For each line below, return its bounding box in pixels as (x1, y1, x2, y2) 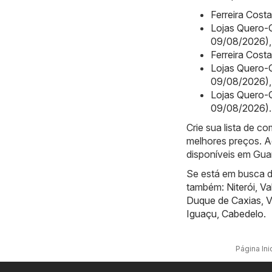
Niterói (226, 180, 255, 193)
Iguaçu (186, 207, 217, 220)
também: (186, 180, 226, 193)
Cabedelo (222, 207, 263, 220)
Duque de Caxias (186, 194, 261, 206)
